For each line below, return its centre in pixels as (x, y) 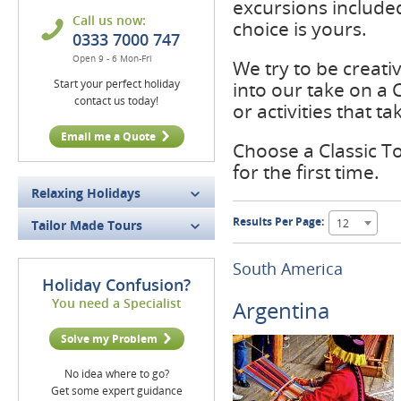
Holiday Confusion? (116, 285)
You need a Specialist (116, 303)
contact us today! (116, 101)
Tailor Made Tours (87, 225)
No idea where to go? (116, 374)
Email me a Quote (108, 137)
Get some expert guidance (116, 391)
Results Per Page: (278, 222)
